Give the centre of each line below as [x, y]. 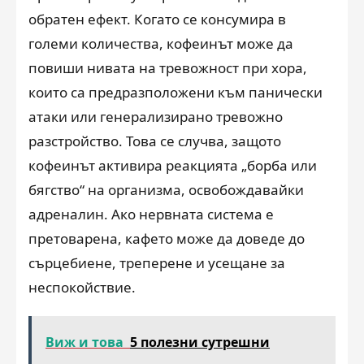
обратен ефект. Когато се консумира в [157, 19]
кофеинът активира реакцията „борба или [173, 165]
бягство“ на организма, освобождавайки [166, 190]
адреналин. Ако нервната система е [151, 214]
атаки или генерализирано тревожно [156, 117]
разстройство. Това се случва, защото [155, 141]
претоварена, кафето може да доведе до [167, 238]
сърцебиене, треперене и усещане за [157, 263]
